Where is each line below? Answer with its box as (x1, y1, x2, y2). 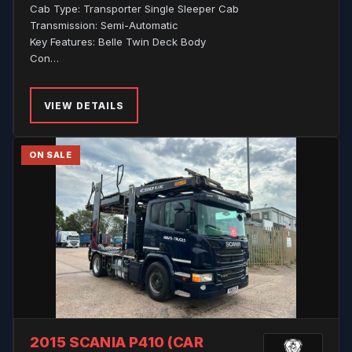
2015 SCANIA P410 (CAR (30, 333, 203, 350)
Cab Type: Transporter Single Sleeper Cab (30, 2, 239, 15)
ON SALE (29, 149, 72, 160)
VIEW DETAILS (43, 99, 125, 112)
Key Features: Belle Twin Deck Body (30, 35, 206, 48)
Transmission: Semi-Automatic (30, 19, 178, 31)
